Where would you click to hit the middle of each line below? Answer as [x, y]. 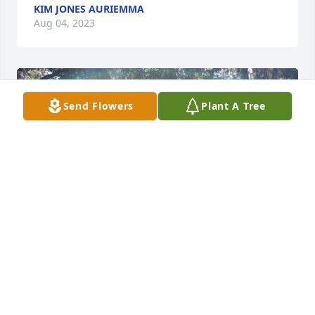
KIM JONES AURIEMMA [89, 9]
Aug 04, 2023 [64, 23]
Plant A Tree [233, 106]
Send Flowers [98, 106]
